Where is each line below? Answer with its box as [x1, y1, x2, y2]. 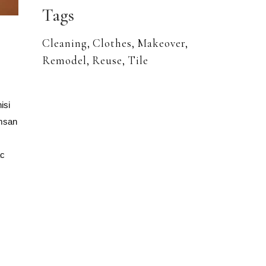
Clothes [93, 36, 132, 50]
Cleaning [42, 36, 87, 50]
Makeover [137, 36, 185, 50]
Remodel [42, 53, 87, 67]
